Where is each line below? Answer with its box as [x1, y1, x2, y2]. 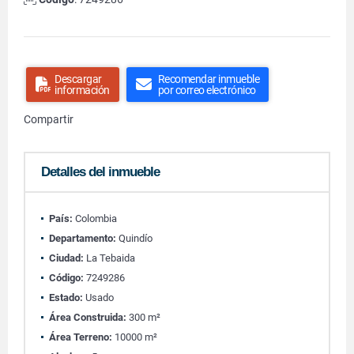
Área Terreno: [49, 331, 112, 343]
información [55, 84, 110, 96]
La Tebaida [84, 252, 135, 264]
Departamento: [49, 232, 116, 244]
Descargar [55, 73, 102, 85]
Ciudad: [49, 252, 84, 264]
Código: [49, 272, 84, 284]
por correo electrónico [157, 84, 256, 96]
